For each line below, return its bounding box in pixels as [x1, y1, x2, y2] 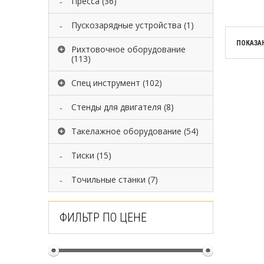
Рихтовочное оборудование [71, 44, 186, 55]
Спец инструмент [71, 77, 140, 88]
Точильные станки [71, 174, 146, 185]
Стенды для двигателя [71, 101, 161, 113]
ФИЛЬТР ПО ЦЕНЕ [60, 210, 147, 225]
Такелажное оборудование [71, 126, 181, 137]
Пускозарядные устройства [71, 19, 181, 31]
